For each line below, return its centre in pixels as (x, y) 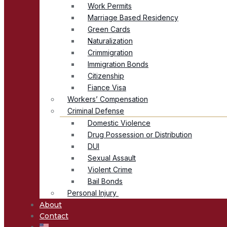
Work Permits (110, 6)
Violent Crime (110, 169)
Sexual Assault (112, 158)
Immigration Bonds (118, 64)
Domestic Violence (119, 123)
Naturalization (110, 41)
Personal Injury (93, 193)
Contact (54, 216)
